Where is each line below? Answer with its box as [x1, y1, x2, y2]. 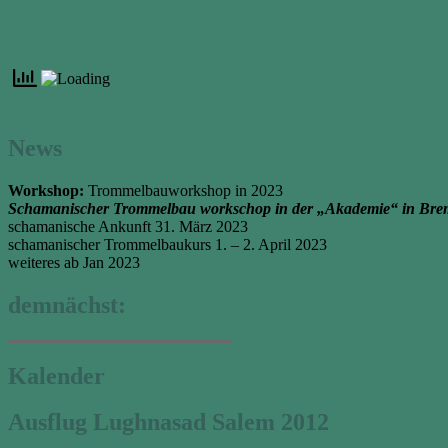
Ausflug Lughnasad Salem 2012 [8, 409, 329, 436]
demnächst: [8, 291, 126, 318]
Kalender [8, 362, 105, 389]
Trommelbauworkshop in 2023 [84, 181, 283, 199]
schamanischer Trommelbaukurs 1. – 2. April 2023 [8, 235, 327, 253]
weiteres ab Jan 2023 [8, 253, 140, 271]
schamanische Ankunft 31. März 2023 [8, 217, 248, 235]
